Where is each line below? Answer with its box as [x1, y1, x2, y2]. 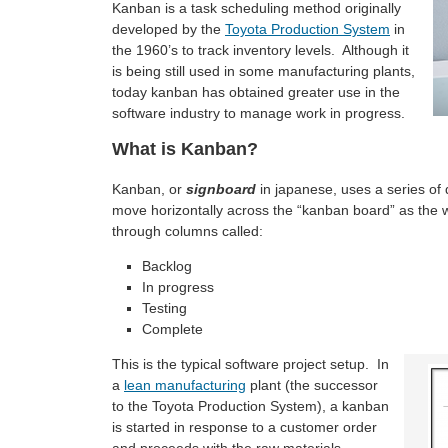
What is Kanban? [112, 139, 258, 159]
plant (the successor [246, 377, 378, 393]
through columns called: [112, 223, 263, 239]
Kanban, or [112, 181, 186, 197]
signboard [186, 181, 256, 197]
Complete [142, 321, 203, 337]
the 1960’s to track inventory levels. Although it [112, 42, 409, 58]
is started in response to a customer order [112, 419, 377, 435]
